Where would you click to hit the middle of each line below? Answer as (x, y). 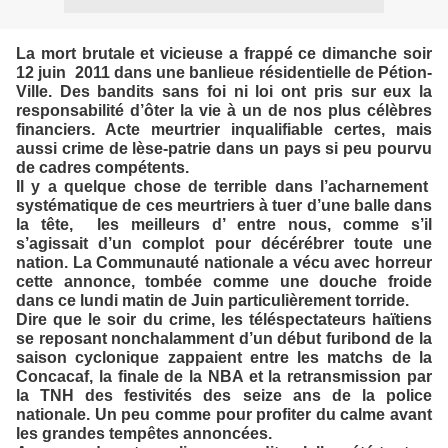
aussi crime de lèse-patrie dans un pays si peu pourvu (224, 148)
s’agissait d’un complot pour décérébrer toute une (224, 243)
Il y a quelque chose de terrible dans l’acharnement (222, 186)
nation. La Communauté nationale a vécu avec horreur (224, 262)
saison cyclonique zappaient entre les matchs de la (224, 357)
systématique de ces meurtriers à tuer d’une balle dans (224, 205)
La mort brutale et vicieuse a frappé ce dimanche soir (224, 53)
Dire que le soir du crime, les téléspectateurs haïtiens (224, 319)
